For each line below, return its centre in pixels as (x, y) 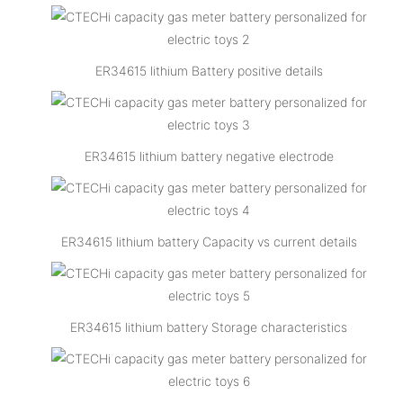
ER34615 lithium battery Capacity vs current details (209, 241)
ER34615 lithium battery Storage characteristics (209, 327)
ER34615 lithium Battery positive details (209, 70)
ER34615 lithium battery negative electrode (209, 156)
